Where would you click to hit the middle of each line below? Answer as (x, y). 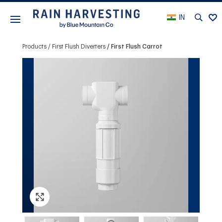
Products (34, 46)
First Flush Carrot (137, 46)
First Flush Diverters (79, 46)
